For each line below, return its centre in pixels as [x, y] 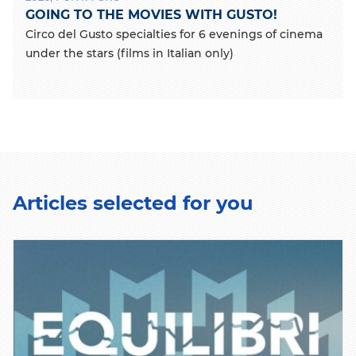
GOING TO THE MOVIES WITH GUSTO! [151, 14]
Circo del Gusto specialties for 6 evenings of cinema [174, 34]
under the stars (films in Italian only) [130, 53]
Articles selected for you [133, 203]
